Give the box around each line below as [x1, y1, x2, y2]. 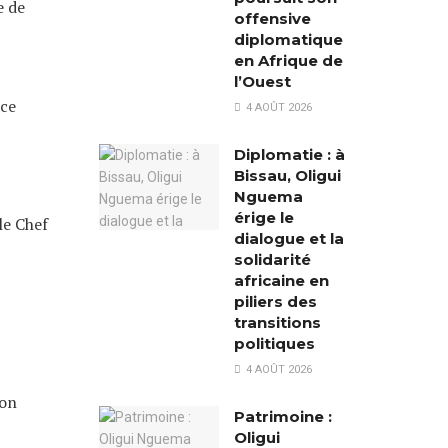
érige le [233, 208, 294, 227]
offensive [233, 9, 311, 28]
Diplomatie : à [233, 145, 345, 164]
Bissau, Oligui [233, 166, 341, 185]
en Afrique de [233, 51, 343, 70]
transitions [233, 313, 321, 332]
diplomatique [233, 30, 343, 49]
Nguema [233, 187, 303, 206]
